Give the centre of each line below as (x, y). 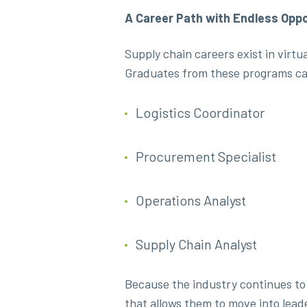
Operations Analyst (191, 200)
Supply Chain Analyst (196, 244)
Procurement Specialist (206, 157)
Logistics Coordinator (200, 113)
